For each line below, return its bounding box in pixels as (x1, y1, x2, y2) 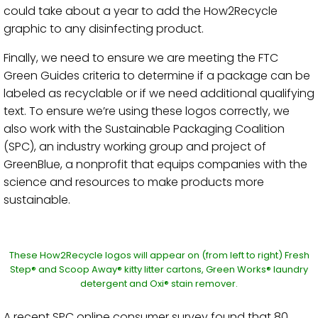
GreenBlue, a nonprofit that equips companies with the (4, 156, 307, 172)
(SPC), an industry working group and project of (4, 138, 266, 155)
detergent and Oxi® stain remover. (80, 277, 238, 290)
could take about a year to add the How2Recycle (4, 3, 278, 19)
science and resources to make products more (4, 174, 264, 190)
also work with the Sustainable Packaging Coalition (4, 121, 285, 137)
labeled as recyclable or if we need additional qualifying (4, 85, 314, 102)
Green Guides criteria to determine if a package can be (4, 67, 310, 84)
